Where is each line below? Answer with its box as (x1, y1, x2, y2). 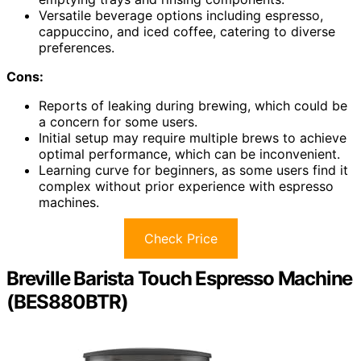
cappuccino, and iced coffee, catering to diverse (39, 23, 335, 39)
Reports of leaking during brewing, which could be (39, 97, 347, 114)
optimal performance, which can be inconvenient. (39, 145, 340, 162)
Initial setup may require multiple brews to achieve (39, 129, 346, 146)
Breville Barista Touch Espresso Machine (6, 266, 353, 290)
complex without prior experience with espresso (39, 177, 334, 194)
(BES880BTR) (6, 289, 128, 313)
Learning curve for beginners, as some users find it (39, 161, 348, 178)
